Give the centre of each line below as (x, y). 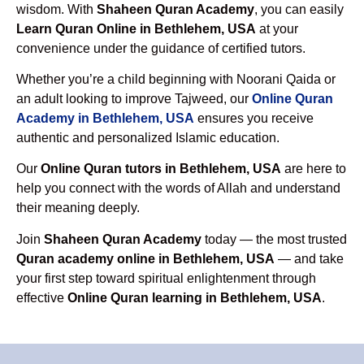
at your (277, 28)
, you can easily (299, 9)
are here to (314, 169)
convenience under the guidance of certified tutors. (161, 48)
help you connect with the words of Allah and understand (178, 188)
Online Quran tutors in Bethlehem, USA (161, 169)
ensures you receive (254, 118)
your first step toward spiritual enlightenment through (166, 278)
